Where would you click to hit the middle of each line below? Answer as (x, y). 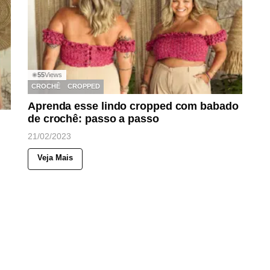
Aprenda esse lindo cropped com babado (133, 106)
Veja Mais (55, 157)
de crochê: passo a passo (93, 118)
